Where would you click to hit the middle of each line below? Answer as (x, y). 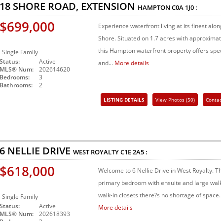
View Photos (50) (175, 100)
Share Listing (170, 115)
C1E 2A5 (132, 152)
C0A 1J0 (183, 8)
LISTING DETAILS (124, 100)
